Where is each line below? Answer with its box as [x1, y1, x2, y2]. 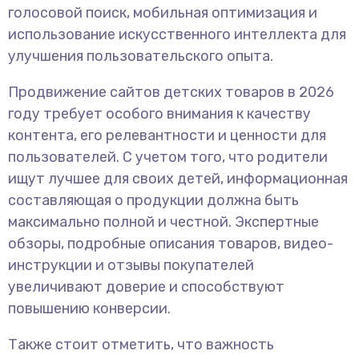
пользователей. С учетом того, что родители [8, 148, 328, 167]
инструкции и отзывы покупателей [8, 256, 254, 275]
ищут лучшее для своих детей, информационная [8, 170, 348, 188]
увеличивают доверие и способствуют [8, 278, 284, 296]
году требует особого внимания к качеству [8, 105, 311, 123]
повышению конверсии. [8, 300, 171, 318]
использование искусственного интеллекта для [8, 26, 346, 44]
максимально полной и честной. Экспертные [8, 213, 319, 232]
